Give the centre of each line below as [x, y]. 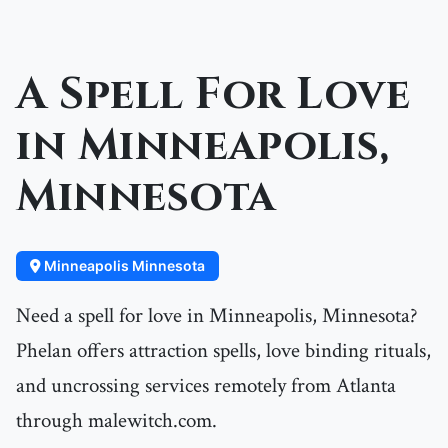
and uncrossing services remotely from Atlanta [206, 386]
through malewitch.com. [116, 421]
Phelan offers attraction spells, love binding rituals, [223, 351]
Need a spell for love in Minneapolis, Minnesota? [217, 316]
